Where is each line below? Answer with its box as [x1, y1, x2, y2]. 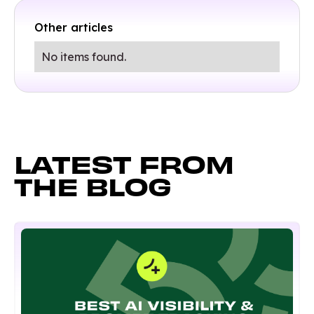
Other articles [34, 20, 113, 34]
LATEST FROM [14, 147, 233, 183]
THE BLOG [14, 170, 171, 205]
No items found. [41, 49, 126, 64]
